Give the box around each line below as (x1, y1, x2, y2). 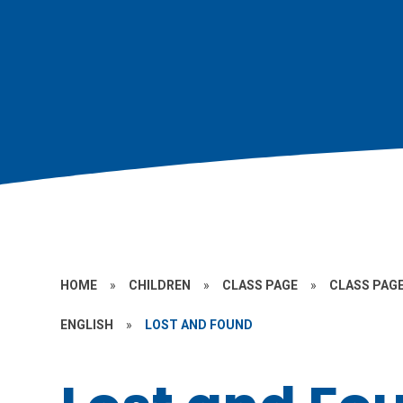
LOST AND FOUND (145, 318, 254, 332)
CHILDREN (129, 278, 192, 292)
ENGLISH (60, 318, 114, 332)
